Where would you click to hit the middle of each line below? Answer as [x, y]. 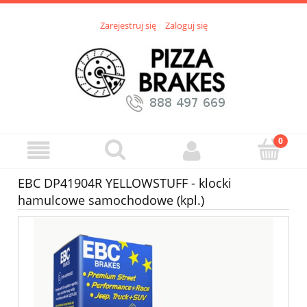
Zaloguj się [186, 26]
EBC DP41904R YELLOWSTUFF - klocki [125, 183]
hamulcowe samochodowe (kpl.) [111, 200]
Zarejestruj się [128, 26]
